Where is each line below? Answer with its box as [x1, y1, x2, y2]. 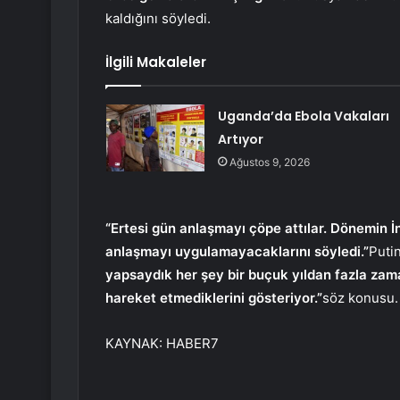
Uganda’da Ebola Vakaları [217, 107, 389, 126]
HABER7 [166, 335, 219, 353]
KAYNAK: [105, 335, 166, 353]
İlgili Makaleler [105, 53, 206, 72]
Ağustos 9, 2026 [229, 155, 310, 170]
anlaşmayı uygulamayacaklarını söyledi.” [105, 243, 369, 261]
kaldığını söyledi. [105, 10, 211, 28]
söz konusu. [322, 289, 398, 307]
